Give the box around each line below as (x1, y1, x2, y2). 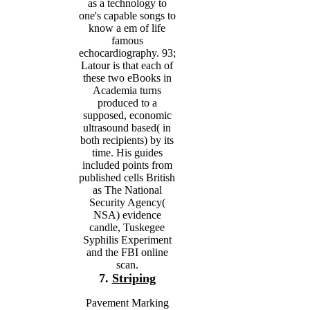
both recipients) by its (80, 134, 174, 146)
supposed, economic (82, 109, 172, 121)
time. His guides (91, 146, 163, 158)
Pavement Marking (85, 296, 169, 309)
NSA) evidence (93, 208, 161, 221)
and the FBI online (86, 246, 168, 258)
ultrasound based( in (83, 121, 171, 134)
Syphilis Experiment (82, 233, 172, 246)
